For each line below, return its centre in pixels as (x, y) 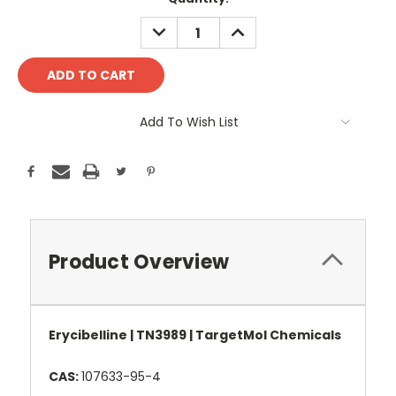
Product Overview (139, 263)
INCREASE (255, 26)
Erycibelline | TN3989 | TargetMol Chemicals (195, 335)
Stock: (38, 16)
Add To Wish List (189, 122)
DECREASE (178, 26)
